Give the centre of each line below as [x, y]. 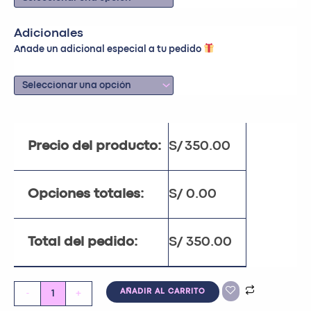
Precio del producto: [94, 146]
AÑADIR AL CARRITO [162, 291]
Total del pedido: [83, 242]
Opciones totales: [86, 194]
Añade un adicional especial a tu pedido [109, 49]
